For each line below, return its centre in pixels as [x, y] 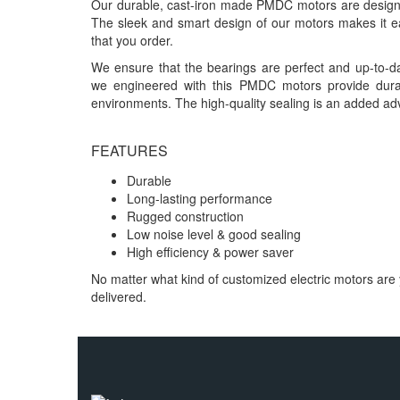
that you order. [132, 41]
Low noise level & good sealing [214, 234]
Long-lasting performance [200, 199]
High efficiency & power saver [210, 252]
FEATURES [129, 151]
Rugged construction [185, 217]
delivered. [119, 297]
